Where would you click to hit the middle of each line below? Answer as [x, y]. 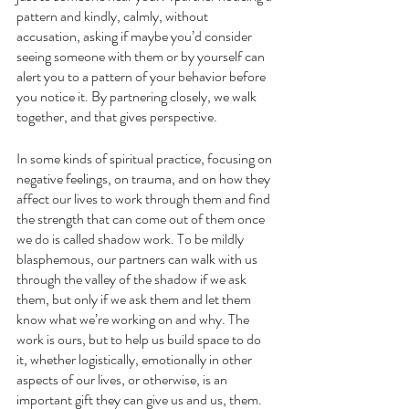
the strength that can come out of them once [142, 218]
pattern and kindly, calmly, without [114, 16]
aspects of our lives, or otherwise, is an [123, 379]
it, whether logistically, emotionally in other [136, 359]
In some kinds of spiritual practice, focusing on [146, 158]
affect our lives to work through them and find [145, 198]
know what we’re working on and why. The [134, 319]
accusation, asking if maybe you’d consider [136, 36]
